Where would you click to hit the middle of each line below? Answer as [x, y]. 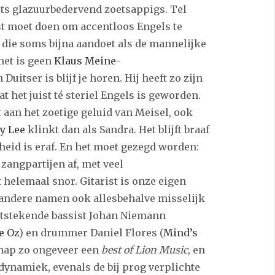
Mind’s [180, 233]
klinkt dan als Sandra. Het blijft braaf [117, 130]
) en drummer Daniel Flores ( [91, 233]
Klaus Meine [84, 61]
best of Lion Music [144, 250]
